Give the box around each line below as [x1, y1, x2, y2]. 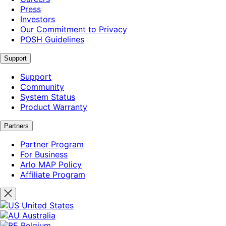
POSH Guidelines [20, 34, 84, 44]
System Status [20, 91, 75, 102]
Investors [20, 14, 55, 24]
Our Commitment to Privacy [20, 24, 127, 34]
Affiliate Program [20, 169, 85, 180]
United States [22, 200, 74, 210]
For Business [20, 149, 68, 159]
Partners [4, 122, 29, 130]
